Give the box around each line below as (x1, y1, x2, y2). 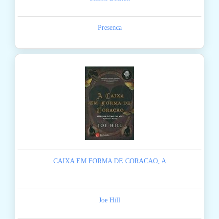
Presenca (97, 24, 122, 32)
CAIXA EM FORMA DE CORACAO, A (53, 157, 166, 165)
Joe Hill (99, 197, 120, 204)
